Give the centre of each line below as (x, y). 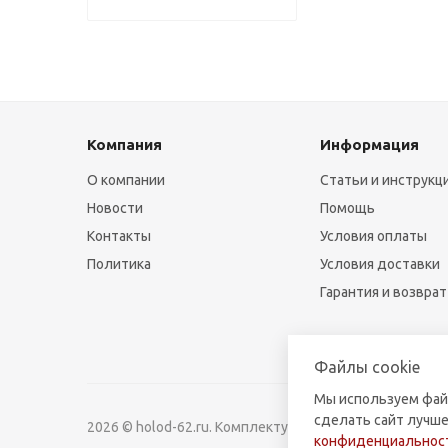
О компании (126, 180)
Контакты (119, 236)
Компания (124, 144)
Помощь (348, 208)
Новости (115, 208)
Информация (370, 144)
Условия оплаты (374, 236)
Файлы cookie (367, 367)
